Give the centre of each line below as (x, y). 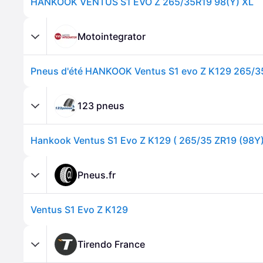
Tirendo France (111, 244)
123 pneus (101, 105)
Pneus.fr (97, 175)
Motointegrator (112, 36)
